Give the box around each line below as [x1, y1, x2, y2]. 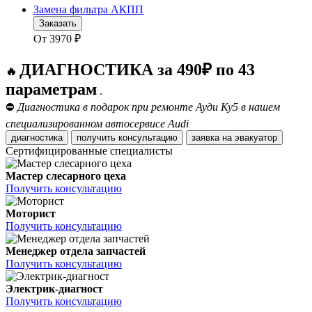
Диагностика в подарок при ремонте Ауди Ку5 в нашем [17, 101, 280, 114]
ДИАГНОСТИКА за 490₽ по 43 [19, 61, 255, 79]
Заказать [39, 18, 77, 29]
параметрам [6, 80, 97, 99]
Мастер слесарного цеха [6, 170, 126, 182]
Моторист [6, 208, 56, 220]
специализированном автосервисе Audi [6, 118, 189, 130]
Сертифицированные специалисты [6, 145, 173, 157]
